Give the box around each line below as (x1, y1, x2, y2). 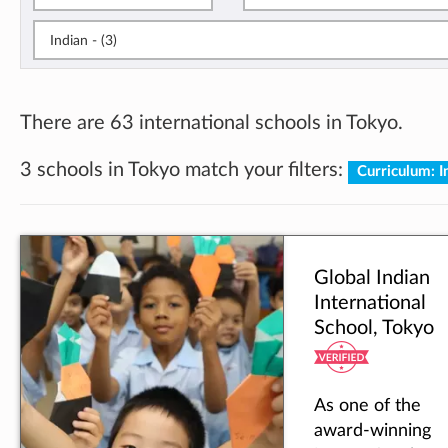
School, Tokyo (314, 318, 434, 339)
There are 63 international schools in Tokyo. (20, 112, 403, 133)
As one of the (314, 397, 421, 415)
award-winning (314, 422, 431, 440)
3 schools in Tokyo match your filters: (20, 160, 348, 181)
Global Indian (314, 268, 430, 289)
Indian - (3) (101, 33, 117, 48)
